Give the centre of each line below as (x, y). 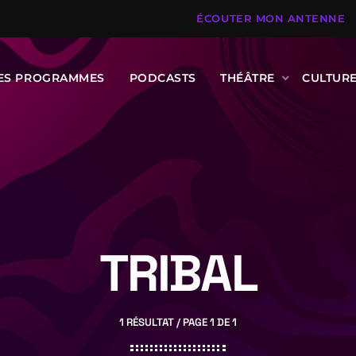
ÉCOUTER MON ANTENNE (271, 18)
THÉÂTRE (248, 77)
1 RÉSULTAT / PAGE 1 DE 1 (178, 322)
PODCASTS (163, 77)
